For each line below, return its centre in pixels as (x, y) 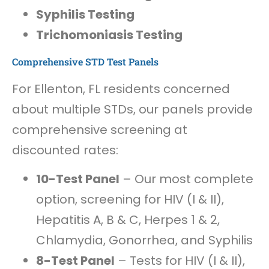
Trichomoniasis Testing (109, 35)
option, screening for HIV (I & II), (130, 200)
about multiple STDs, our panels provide (132, 109)
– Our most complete (186, 179)
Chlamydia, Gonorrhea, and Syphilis (144, 240)
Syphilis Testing (85, 14)
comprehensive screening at (100, 129)
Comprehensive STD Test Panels (85, 61)
